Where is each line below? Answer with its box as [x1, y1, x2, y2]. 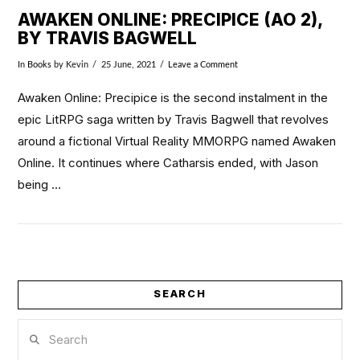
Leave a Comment [167, 59, 238, 69]
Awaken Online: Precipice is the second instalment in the [18, 90, 329, 106]
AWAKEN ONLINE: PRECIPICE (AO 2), [18, 10, 323, 31]
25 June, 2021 [100, 59, 156, 69]
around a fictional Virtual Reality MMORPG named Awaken [18, 133, 337, 149]
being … [18, 177, 62, 193]
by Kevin [51, 59, 89, 69]
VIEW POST [145, 293, 215, 306]
